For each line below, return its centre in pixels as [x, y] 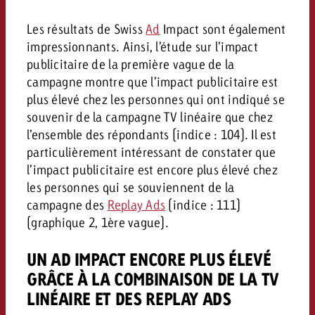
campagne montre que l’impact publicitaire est [152, 81]
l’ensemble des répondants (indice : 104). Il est [151, 134]
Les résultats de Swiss [86, 28]
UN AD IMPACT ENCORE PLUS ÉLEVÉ [149, 259]
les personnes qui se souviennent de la [130, 187]
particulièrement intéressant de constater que [151, 152]
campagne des [67, 204]
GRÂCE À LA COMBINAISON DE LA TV [153, 278]
